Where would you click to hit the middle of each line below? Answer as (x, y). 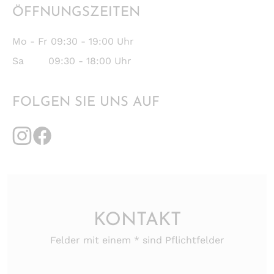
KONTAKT (137, 220)
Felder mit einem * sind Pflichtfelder (137, 240)
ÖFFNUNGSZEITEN (76, 12)
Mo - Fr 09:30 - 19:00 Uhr (73, 41)
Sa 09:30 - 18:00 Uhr (72, 61)
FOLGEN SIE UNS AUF (86, 102)
